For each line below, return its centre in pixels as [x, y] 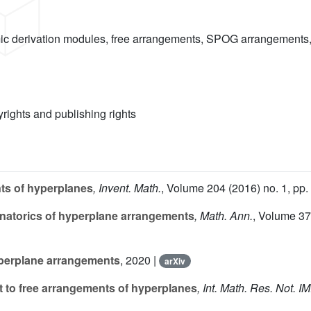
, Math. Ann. [224, 216]
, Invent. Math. [127, 188]
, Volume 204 [193, 188]
